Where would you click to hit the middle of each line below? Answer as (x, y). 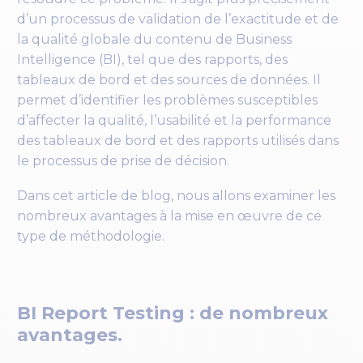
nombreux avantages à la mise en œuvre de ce (169, 216)
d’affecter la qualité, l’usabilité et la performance (174, 120)
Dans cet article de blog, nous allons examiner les (176, 195)
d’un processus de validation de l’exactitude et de (178, 19)
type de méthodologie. (91, 236)
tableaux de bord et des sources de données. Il (169, 79)
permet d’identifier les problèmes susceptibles (167, 100)
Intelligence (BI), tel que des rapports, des (152, 59)
